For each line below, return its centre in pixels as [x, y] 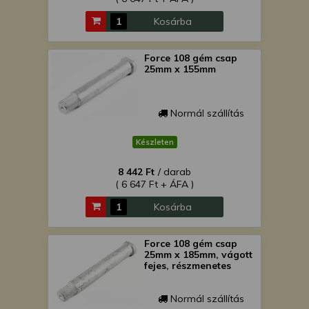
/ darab [175, 172]
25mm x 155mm [180, 69]
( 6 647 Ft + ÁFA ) [154, 184]
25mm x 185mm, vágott [198, 255]
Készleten [154, 142]
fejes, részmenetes [188, 266]
